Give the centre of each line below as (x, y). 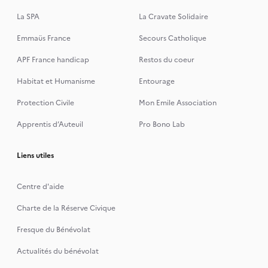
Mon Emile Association (178, 103)
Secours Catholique (173, 38)
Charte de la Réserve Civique (66, 208)
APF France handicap (53, 60)
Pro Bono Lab (162, 124)
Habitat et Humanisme (56, 81)
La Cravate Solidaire (173, 17)
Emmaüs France (43, 38)
